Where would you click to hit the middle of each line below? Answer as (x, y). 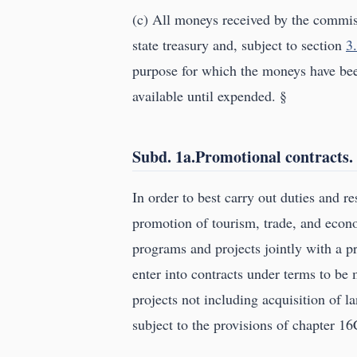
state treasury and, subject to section (239, 45)
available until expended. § (210, 96)
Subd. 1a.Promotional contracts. (243, 157)
